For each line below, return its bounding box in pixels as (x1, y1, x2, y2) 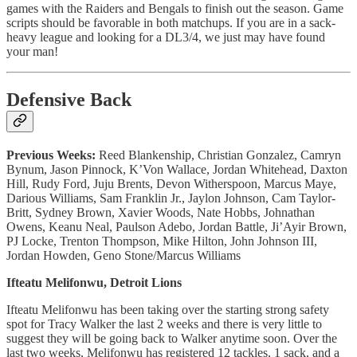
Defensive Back (6, 89, 131, 111)
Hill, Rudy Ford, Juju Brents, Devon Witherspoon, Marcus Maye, (6, 177, 336, 191)
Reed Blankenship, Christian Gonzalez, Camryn (96, 148, 341, 163)
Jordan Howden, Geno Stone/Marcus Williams (6, 249, 241, 263)
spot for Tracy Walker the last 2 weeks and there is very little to (6, 317, 322, 331)
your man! (6, 45, 61, 59)
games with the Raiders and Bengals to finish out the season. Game (6, 2, 343, 16)
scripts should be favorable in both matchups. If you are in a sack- (6, 16, 335, 30)
